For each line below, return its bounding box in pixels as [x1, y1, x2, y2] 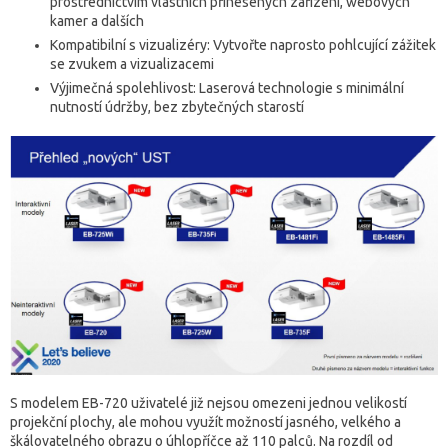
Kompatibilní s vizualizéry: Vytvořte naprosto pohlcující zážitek [50, 37, 436, 54]
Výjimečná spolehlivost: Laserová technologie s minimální [50, 80, 404, 97]
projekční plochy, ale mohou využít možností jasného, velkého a [10, 413, 401, 430]
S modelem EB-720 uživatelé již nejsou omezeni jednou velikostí [10, 394, 407, 411]
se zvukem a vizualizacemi [50, 56, 214, 73]
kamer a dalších [50, 13, 144, 30]
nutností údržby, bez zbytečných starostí [50, 99, 304, 116]
